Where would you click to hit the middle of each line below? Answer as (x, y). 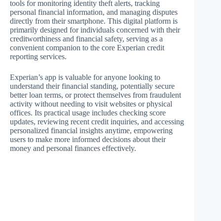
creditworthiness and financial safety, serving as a (86, 39)
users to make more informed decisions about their (88, 139)
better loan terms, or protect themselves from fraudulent (95, 95)
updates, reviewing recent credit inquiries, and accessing (97, 122)
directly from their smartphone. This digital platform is (94, 21)
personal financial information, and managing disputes (94, 12)
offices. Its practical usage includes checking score (88, 113)
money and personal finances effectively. (73, 148)
